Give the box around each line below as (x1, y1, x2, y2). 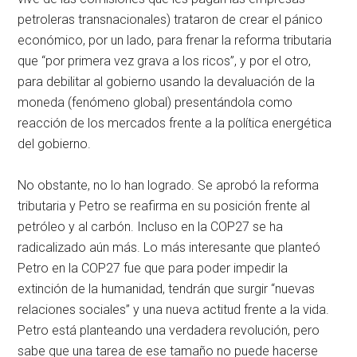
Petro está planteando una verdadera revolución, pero (18, 322, 320, 338)
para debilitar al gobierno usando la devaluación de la (18, 73, 316, 89)
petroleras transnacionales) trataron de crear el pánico (18, 11, 324, 27)
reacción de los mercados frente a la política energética (18, 115, 332, 131)
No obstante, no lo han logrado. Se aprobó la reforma (18, 177, 320, 193)
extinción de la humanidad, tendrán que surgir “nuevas (18, 280, 316, 296)
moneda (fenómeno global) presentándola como (18, 94, 293, 110)
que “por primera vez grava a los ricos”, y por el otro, (18, 53, 312, 69)
